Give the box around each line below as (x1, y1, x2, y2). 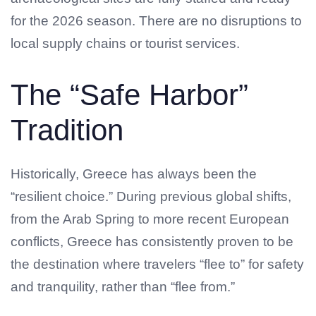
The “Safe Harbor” (11, 78, 248, 111)
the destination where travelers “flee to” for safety (11, 256, 304, 272)
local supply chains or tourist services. (11, 36, 240, 51)
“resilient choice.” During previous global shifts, (11, 188, 291, 204)
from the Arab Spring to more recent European (11, 211, 289, 226)
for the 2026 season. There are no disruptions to (11, 13, 302, 29)
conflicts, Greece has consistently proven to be (11, 233, 293, 249)
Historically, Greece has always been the (11, 166, 257, 181)
